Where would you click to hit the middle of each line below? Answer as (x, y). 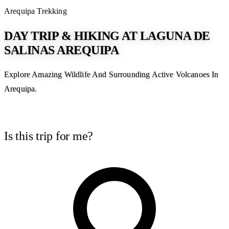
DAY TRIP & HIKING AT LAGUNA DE (107, 36)
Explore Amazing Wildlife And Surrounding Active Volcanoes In (111, 74)
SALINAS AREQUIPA (62, 50)
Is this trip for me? (49, 136)
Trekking (52, 11)
